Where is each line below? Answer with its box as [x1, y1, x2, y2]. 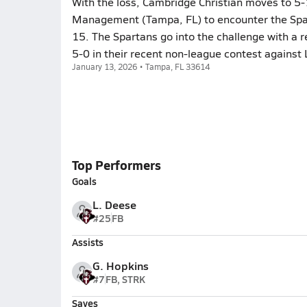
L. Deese [92, 197, 136, 212]
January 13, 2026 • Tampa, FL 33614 [71, 61, 210, 72]
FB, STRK [105, 272, 145, 286]
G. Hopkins [92, 258, 149, 273]
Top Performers [71, 156, 161, 173]
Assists [71, 235, 103, 249]
